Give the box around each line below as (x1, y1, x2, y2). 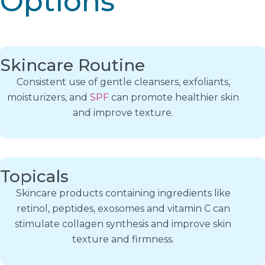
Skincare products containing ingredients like (15, 188, 231, 199)
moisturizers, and (7, 91, 90, 103)
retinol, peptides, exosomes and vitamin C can (16, 203, 230, 214)
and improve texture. (73, 106, 173, 118)
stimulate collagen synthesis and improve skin (15, 218, 231, 230)
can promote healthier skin (109, 91, 239, 103)
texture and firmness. (72, 234, 174, 245)
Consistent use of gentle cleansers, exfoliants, (16, 76, 230, 88)
